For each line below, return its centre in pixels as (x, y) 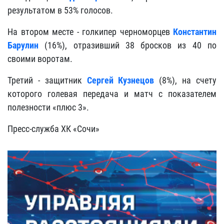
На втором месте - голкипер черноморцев (90, 32)
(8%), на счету (185, 80)
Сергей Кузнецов (120, 80)
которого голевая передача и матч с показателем (112, 94)
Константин (195, 32)
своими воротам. (40, 59)
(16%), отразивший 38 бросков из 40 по (127, 45)
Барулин (23, 45)
